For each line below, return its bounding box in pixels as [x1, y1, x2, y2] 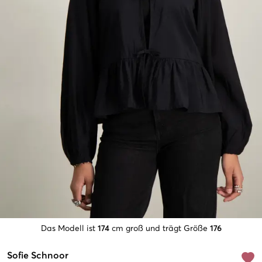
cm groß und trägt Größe [111, 225, 208, 233]
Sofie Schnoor [7, 251, 68, 261]
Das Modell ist [40, 225, 95, 233]
